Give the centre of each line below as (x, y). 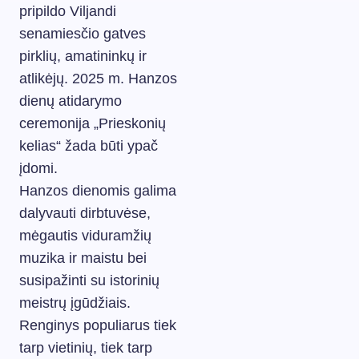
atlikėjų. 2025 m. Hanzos (98, 78)
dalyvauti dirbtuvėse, (85, 213)
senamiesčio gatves (83, 33)
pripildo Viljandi (68, 11)
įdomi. (38, 168)
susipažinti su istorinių (89, 280)
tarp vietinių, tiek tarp (86, 347)
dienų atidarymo (71, 101)
